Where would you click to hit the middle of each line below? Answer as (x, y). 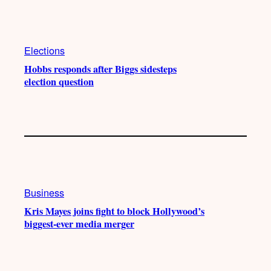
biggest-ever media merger (79, 224)
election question (59, 82)
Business (44, 192)
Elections (44, 51)
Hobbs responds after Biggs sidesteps (100, 69)
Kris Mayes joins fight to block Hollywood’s (114, 211)
